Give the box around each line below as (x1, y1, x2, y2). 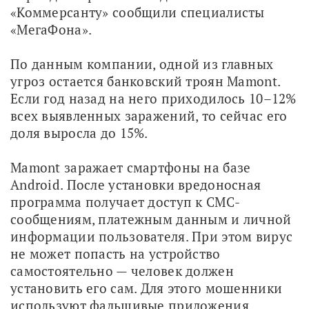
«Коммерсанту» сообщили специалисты (10, 3, 265, 21)
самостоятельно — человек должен (10, 261, 234, 279)
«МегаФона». (10, 20, 92, 38)
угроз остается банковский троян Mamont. (10, 72, 281, 90)
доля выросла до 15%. (10, 123, 148, 141)
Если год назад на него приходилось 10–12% (10, 89, 297, 107)
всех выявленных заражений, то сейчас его (10, 106, 288, 124)
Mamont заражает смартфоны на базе (10, 158, 251, 176)
